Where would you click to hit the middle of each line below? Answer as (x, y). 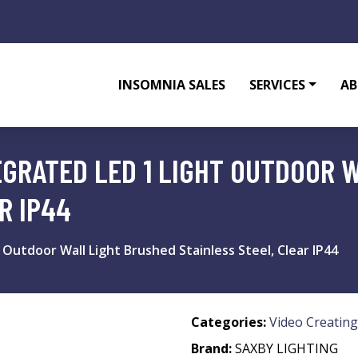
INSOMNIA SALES (172, 85)
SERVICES (278, 85)
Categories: (229, 322)
